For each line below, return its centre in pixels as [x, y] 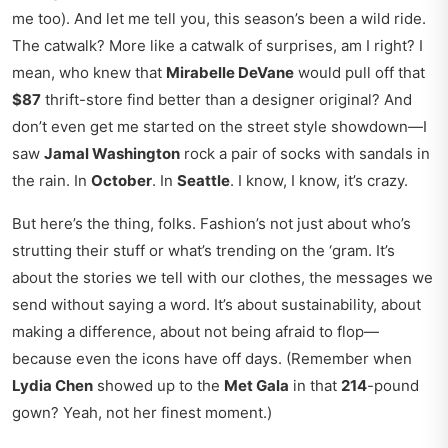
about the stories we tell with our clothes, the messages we [222, 278]
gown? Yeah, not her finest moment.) [142, 413]
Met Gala [256, 386]
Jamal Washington [112, 154]
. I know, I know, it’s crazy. [319, 181]
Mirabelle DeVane [230, 73]
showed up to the [158, 386]
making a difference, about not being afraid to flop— [195, 332]
